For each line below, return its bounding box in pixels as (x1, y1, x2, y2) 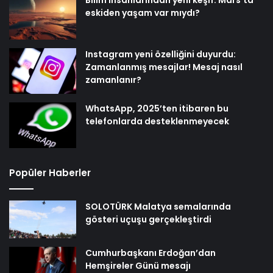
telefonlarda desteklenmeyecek (85, 115, 229, 127)
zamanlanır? (85, 73, 141, 86)
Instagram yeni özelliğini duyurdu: (85, 48, 236, 60)
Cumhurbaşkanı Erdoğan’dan (85, 246, 216, 259)
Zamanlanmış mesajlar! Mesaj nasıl (85, 60, 243, 73)
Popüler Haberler (9, 166, 91, 179)
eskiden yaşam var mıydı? (85, 6, 200, 19)
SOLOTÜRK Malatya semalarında (85, 200, 231, 213)
